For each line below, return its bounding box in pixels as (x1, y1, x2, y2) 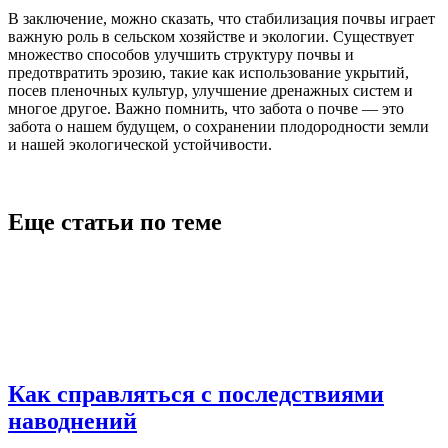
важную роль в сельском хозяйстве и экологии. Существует (8, 27, 414, 45)
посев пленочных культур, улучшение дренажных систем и (8, 81, 413, 99)
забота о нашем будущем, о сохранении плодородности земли (8, 117, 429, 135)
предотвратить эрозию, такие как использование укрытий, (8, 63, 409, 81)
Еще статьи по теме (8, 209, 222, 236)
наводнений (8, 407, 137, 434)
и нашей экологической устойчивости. (8, 135, 272, 153)
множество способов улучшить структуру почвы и (8, 45, 354, 63)
